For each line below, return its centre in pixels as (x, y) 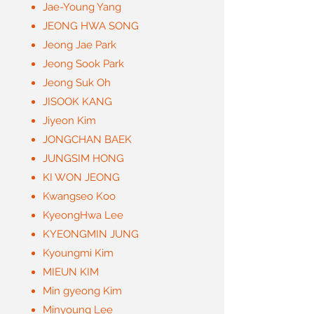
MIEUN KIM (71, 272)
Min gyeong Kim (82, 291)
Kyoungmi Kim (78, 253)
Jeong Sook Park (83, 64)
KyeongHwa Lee (83, 215)
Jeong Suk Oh (77, 83)
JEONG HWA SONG (91, 26)
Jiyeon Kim (69, 121)
